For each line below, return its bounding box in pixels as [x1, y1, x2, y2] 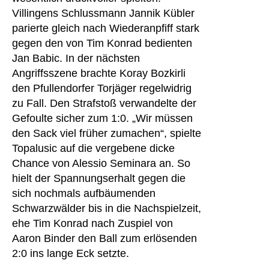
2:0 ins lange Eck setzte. [12, 247, 129, 259]
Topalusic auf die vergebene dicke [12, 142, 175, 154]
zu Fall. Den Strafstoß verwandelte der [12, 97, 196, 109]
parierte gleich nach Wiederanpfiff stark [12, 22, 199, 34]
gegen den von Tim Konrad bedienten [12, 37, 192, 49]
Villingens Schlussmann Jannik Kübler [12, 7, 195, 19]
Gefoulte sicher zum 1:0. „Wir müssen [12, 112, 193, 124]
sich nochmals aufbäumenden [12, 187, 156, 199]
